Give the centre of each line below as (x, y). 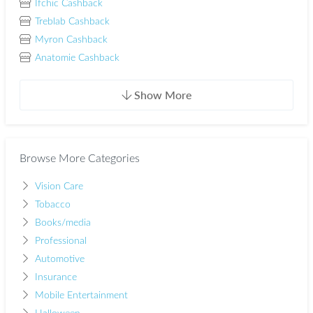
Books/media (63, 223)
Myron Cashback (71, 40)
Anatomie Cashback (77, 58)
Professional (60, 241)
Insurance (56, 277)
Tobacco (52, 205)
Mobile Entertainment (81, 296)
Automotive (59, 259)
